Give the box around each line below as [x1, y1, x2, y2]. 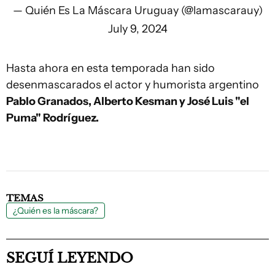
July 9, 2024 [107, 22, 168, 36]
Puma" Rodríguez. [6, 111, 99, 125]
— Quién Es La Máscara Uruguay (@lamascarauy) [12, 4, 263, 17]
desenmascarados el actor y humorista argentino [6, 78, 259, 91]
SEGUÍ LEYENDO [6, 250, 133, 266]
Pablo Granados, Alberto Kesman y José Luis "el [6, 95, 249, 108]
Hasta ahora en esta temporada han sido [6, 61, 215, 75]
